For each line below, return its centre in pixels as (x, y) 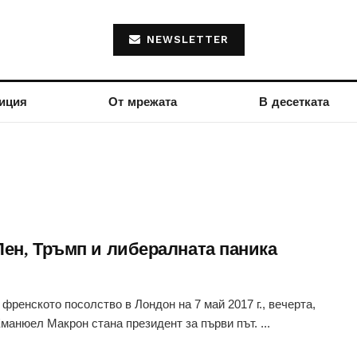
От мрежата (143, 102)
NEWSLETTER (185, 39)
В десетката (294, 102)
